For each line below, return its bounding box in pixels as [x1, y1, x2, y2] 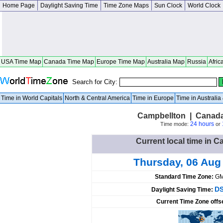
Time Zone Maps [104, 2, 149, 9]
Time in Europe [132, 95, 174, 102]
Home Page [2, 2, 35, 9]
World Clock [188, 2, 221, 9]
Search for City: [72, 78, 119, 86]
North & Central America [65, 95, 130, 102]
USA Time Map [1, 58, 41, 65]
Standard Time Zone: [154, 173, 215, 180]
